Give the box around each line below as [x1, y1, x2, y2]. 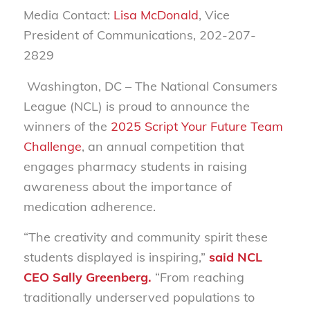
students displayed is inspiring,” [23, 248, 209, 265]
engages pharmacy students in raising [23, 158, 247, 174]
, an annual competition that [81, 138, 244, 154]
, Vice [198, 7, 230, 24]
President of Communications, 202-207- [23, 27, 256, 44]
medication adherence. [23, 198, 159, 215]
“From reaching [154, 268, 244, 285]
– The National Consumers [121, 77, 277, 94]
